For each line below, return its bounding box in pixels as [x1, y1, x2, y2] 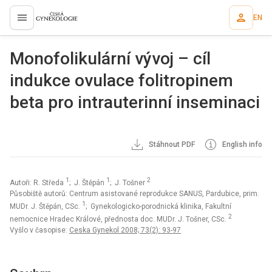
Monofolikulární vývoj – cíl [10, 49, 211, 69]
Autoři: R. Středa [10, 178, 66, 187]
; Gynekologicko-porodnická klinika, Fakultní [86, 202, 231, 211]
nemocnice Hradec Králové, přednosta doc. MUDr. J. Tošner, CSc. [10, 215, 228, 223]
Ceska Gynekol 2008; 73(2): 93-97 [69, 226, 181, 234]
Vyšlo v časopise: [10, 226, 69, 234]
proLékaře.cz [34, 18, 65, 27]
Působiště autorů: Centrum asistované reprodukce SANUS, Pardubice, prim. [10, 189, 259, 198]
